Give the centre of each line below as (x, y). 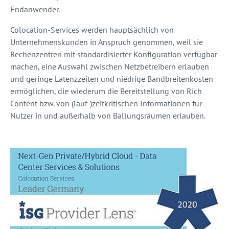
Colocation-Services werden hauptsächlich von (92, 29)
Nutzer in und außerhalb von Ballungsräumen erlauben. (108, 115)
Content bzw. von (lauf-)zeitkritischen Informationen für (106, 103)
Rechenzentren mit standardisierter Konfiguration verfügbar (114, 54)
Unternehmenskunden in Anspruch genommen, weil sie (107, 42)
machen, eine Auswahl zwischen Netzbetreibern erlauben (110, 66)
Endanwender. (35, 9)
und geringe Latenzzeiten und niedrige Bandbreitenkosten (112, 78)
